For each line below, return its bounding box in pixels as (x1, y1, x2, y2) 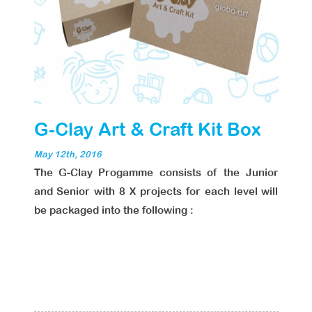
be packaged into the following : (33, 204, 194, 216)
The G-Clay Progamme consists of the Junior (33, 166, 279, 178)
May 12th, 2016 (33, 149, 102, 159)
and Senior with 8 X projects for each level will (33, 185, 279, 197)
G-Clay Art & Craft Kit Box (33, 118, 261, 139)
